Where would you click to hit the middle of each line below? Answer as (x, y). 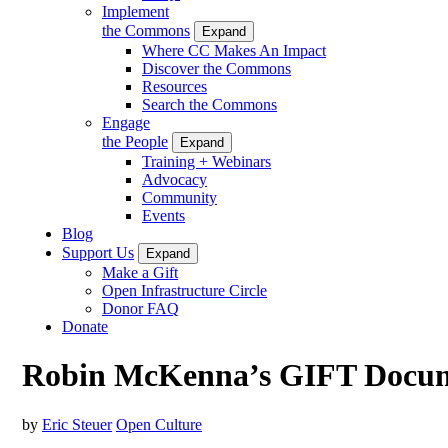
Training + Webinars (206, 161)
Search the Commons (209, 104)
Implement (135, 11)
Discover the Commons (216, 68)
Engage (126, 122)
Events (163, 215)
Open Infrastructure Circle (184, 290)
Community (179, 197)
